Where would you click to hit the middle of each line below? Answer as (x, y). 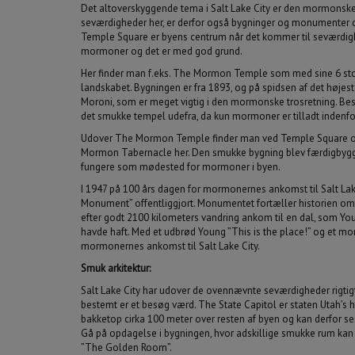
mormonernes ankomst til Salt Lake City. (170, 246)
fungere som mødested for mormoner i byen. (181, 167)
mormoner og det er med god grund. (162, 51)
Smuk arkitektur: (116, 268)
